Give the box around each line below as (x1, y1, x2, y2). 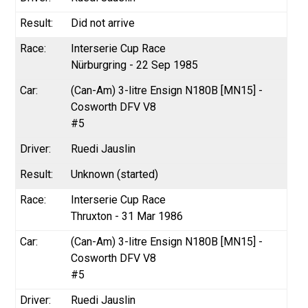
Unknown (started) (71, 167, 159, 181)
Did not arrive (71, 16, 135, 30)
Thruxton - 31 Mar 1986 (71, 209, 184, 223)
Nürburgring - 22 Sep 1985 (71, 58, 199, 71)
